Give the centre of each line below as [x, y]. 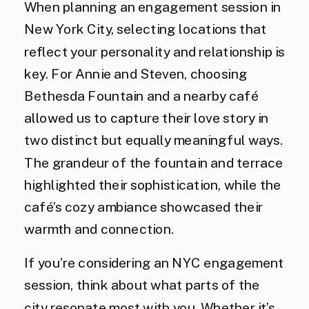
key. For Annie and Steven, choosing [136, 73]
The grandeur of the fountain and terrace [154, 162]
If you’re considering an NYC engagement [154, 262]
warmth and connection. [99, 229]
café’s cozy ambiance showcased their [143, 207]
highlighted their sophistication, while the [153, 185]
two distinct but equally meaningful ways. [154, 140]
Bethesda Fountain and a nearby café [142, 96]
